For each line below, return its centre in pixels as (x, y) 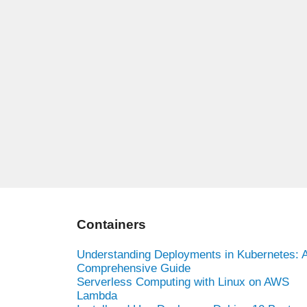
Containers (111, 224)
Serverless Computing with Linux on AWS (183, 282)
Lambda (97, 295)
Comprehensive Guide (134, 268)
